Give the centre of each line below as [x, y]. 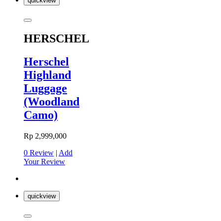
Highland [47, 75]
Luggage [45, 88]
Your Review [44, 161]
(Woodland [52, 101]
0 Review [39, 152]
